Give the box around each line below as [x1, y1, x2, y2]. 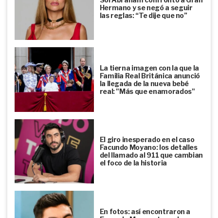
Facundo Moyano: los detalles [99, 143, 198, 152]
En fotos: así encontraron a [99, 207, 191, 216]
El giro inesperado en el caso [99, 135, 195, 144]
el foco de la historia [99, 159, 167, 167]
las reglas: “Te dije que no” [99, 11, 187, 19]
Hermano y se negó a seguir [99, 3, 193, 12]
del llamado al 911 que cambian [99, 151, 203, 160]
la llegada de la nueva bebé [99, 79, 189, 88]
